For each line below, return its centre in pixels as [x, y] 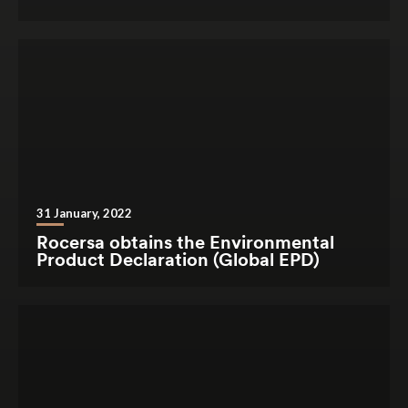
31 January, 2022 [84, 213]
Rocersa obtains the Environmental [185, 242]
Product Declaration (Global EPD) [178, 259]
